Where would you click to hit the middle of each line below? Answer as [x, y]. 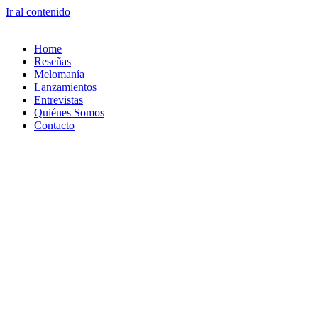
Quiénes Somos [69, 113]
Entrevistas [59, 100]
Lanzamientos [65, 87]
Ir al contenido [38, 12]
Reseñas [53, 61]
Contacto [54, 125]
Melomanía [59, 74]
